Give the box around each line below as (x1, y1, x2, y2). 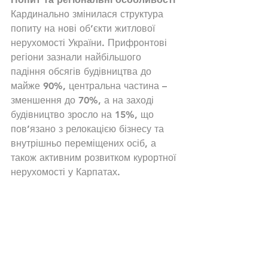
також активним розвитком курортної (11, 151, 179, 163)
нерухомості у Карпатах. (11, 166, 120, 178)
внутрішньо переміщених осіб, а (11, 137, 159, 149)
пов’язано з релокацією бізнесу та (11, 123, 167, 135)
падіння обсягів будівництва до (11, 65, 154, 77)
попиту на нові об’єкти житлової (11, 22, 158, 34)
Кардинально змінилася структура (11, 8, 166, 20)
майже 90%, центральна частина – (11, 80, 170, 92)
